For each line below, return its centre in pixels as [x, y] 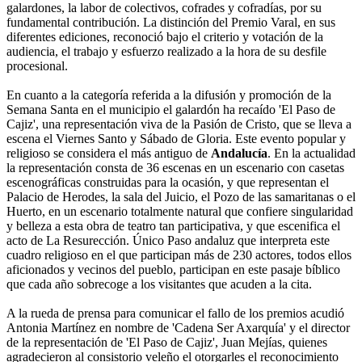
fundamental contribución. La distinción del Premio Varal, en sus [171, 23]
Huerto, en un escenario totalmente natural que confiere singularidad [180, 212]
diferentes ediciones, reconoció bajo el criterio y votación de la [165, 37]
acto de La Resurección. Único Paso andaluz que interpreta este [168, 241]
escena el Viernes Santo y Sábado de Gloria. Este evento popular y [176, 139]
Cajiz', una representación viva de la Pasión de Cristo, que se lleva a [179, 124]
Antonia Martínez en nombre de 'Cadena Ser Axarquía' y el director [178, 328]
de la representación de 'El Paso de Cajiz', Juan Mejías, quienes [167, 343]
